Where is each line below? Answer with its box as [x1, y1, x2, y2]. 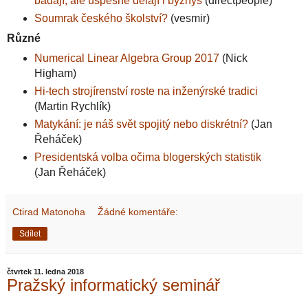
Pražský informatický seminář [7, 275, 220, 294]
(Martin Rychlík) [34, 100, 111, 112]
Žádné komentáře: [98, 206, 179, 217]
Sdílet [19, 228, 41, 239]
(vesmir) [167, 12, 210, 24]
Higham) [34, 67, 76, 79]
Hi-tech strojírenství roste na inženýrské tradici [34, 85, 258, 97]
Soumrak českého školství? [34, 12, 168, 24]
